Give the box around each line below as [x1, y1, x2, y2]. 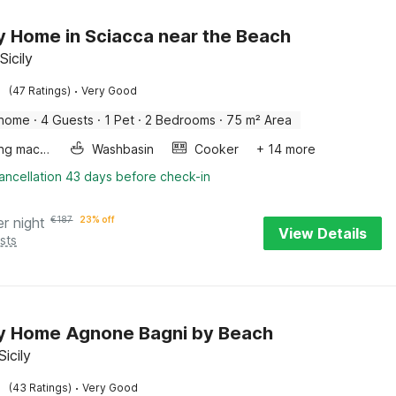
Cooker [194, 141, 240, 156]
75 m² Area [226, 112, 293, 127]
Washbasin [92, 141, 155, 156]
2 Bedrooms [145, 112, 217, 127]
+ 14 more [256, 141, 316, 156]
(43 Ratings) [9, 381, 72, 394]
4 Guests [41, 112, 95, 127]
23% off [80, 214, 116, 225]
